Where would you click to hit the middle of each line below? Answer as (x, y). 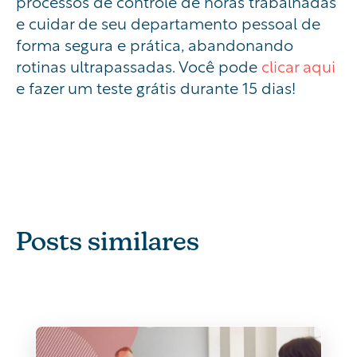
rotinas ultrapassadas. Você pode (139, 65)
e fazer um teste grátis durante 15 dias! (156, 86)
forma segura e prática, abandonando (155, 43)
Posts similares (108, 241)
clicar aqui (298, 65)
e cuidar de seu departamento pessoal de (168, 22)
